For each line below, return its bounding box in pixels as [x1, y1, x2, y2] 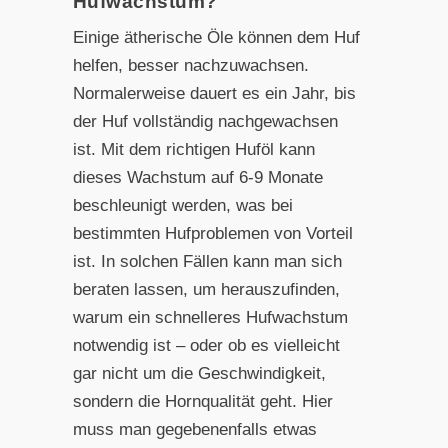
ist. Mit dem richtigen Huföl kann [72, 139, 315, 159]
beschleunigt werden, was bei [72, 195, 293, 215]
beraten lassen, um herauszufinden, [72, 279, 340, 299]
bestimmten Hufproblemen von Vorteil [72, 223, 353, 243]
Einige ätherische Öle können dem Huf [72, 27, 360, 47]
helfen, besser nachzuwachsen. [72, 55, 309, 75]
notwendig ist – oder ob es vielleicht [72, 335, 340, 355]
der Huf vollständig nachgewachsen [72, 111, 338, 131]
